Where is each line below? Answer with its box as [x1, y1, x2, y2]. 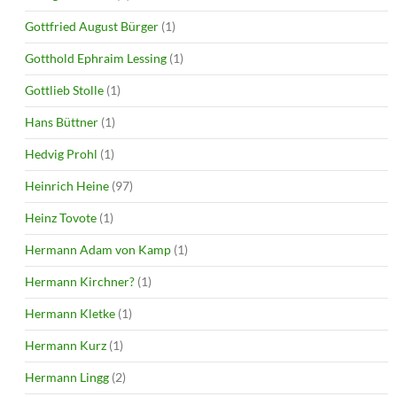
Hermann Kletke [25, 305, 115, 321]
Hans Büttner [25, 113, 98, 129]
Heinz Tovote [25, 209, 97, 225]
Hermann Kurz [25, 337, 106, 353]
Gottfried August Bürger [25, 18, 159, 34]
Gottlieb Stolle [25, 82, 104, 97]
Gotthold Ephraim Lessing [25, 50, 167, 66]
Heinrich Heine [25, 177, 109, 193]
